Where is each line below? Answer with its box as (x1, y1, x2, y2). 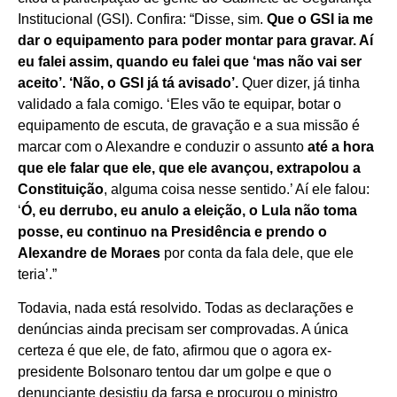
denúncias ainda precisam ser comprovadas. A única (18, 322, 348, 338)
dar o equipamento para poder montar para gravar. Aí (18, 32, 373, 48)
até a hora (307, 138, 374, 154)
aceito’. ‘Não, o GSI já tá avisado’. (18, 74, 238, 90)
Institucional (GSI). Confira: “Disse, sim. (18, 11, 267, 27)
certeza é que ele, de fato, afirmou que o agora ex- (18, 343, 331, 359)
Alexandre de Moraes (18, 245, 160, 261)
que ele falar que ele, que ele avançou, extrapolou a (18, 160, 361, 175)
